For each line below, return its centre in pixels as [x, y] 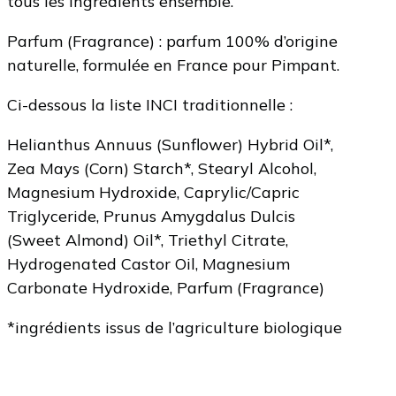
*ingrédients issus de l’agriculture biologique [175, 328]
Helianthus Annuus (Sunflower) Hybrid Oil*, [170, 145]
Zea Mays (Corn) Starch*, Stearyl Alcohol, [162, 169]
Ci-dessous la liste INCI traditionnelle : [150, 105]
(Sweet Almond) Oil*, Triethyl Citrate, [148, 240]
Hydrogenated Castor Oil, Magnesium [148, 264]
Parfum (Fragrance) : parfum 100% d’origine [172, 42]
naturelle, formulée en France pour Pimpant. [173, 65]
